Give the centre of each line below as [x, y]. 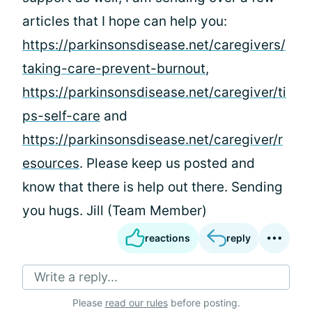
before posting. [204, 303]
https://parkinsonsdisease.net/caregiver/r [153, 140]
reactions [167, 238]
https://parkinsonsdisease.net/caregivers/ [154, 45]
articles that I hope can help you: [125, 21]
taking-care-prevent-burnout [114, 69]
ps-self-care [61, 116]
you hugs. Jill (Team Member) [115, 211]
